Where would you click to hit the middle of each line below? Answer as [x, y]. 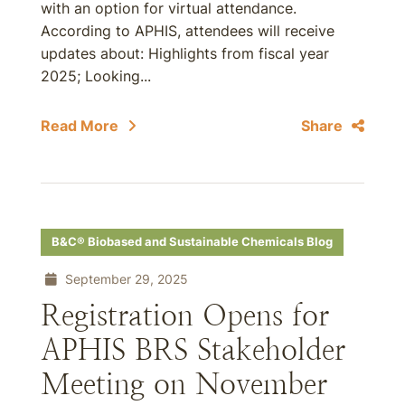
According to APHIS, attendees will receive [188, 31]
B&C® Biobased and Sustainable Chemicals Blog [192, 242]
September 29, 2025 [125, 279]
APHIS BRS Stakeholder [193, 350]
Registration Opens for [185, 316]
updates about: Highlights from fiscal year [185, 53]
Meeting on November [184, 384]
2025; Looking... [96, 76]
